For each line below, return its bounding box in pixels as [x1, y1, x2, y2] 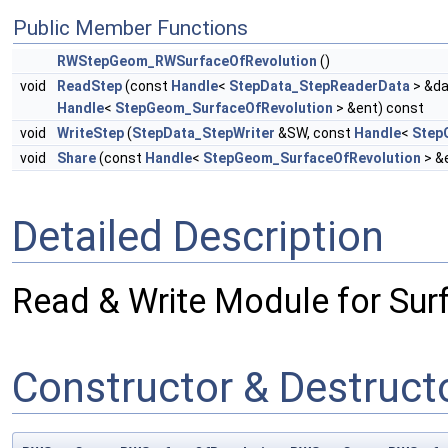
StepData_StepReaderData [229, 78, 410, 95]
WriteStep [57, 125, 124, 142]
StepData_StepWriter [132, 125, 275, 142]
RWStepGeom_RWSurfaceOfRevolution [57, 53, 317, 70]
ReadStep [57, 78, 122, 95]
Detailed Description [12, 212, 384, 261]
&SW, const [275, 125, 354, 142]
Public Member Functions [13, 16, 248, 41]
